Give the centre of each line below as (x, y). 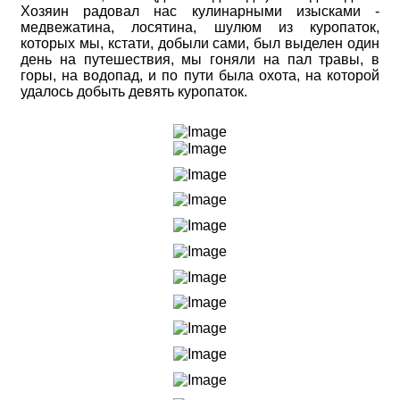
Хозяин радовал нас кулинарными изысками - (200, 12)
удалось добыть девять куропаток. (134, 92)
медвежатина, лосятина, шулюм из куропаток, (200, 28)
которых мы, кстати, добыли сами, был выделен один (200, 44)
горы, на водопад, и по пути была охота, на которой (200, 76)
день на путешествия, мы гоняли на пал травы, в (200, 60)
